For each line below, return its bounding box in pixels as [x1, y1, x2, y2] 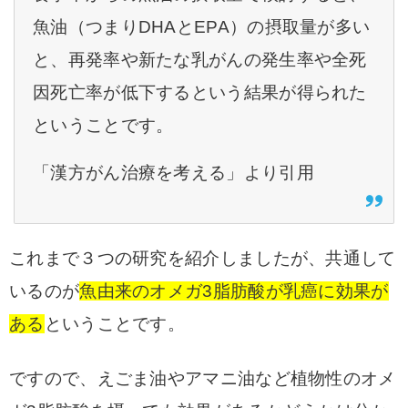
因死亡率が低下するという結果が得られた [33, 83, 367, 102]
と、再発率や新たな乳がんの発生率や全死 [33, 50, 367, 69]
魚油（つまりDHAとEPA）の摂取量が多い [33, 17, 371, 36]
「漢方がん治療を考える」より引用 [33, 163, 314, 182]
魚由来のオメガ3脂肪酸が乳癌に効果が [79, 281, 389, 301]
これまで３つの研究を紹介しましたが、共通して [9, 249, 396, 268]
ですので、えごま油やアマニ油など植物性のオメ [9, 369, 396, 388]
